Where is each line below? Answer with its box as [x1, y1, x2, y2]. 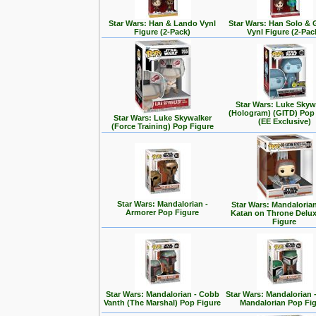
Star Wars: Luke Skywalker [114, 114, 212, 122]
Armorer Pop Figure [126, 208, 200, 217]
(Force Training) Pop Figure [111, 122, 214, 130]
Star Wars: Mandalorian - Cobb [106, 290, 219, 298]
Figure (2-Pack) [134, 28, 191, 36]
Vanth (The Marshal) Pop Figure [104, 298, 221, 307]
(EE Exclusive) [258, 117, 311, 126]
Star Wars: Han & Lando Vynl [109, 19, 217, 28]
